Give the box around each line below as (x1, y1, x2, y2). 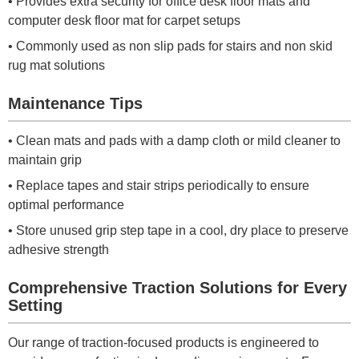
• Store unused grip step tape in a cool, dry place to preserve (8, 224, 349, 238)
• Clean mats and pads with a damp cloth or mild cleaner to (8, 134, 341, 148)
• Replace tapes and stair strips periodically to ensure (8, 179, 309, 193)
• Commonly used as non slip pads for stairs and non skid (8, 39, 333, 54)
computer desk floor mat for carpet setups (8, 14, 240, 28)
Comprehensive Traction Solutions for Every (8, 279, 347, 297)
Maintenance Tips (8, 95, 143, 113)
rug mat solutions (8, 58, 105, 73)
